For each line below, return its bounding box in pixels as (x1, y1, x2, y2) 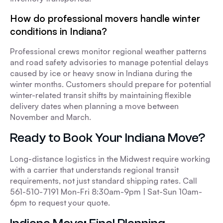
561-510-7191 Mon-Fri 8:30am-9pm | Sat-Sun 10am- (10, 187, 202, 197)
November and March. (10, 112, 91, 122)
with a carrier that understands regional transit (10, 165, 179, 175)
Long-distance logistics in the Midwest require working (10, 154, 210, 164)
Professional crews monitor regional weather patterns (10, 46, 207, 56)
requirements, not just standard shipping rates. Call (10, 176, 197, 186)
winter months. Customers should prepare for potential (10, 79, 211, 89)
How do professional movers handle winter (10, 12, 200, 24)
